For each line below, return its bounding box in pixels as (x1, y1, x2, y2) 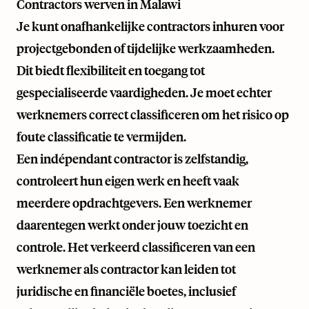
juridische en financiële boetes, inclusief (17, 283, 236, 299)
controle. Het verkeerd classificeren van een (17, 239, 255, 255)
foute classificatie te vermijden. (17, 128, 186, 145)
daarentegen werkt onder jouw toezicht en (17, 217, 248, 233)
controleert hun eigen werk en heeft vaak (17, 172, 239, 189)
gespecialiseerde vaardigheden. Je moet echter (17, 84, 272, 101)
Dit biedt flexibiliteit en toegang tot (17, 62, 205, 79)
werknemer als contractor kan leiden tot (17, 261, 236, 277)
